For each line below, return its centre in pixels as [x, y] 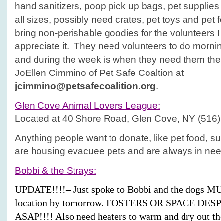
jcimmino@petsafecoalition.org [85, 86]
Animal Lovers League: [110, 105]
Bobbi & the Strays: [55, 170]
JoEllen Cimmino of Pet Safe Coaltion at [99, 73]
